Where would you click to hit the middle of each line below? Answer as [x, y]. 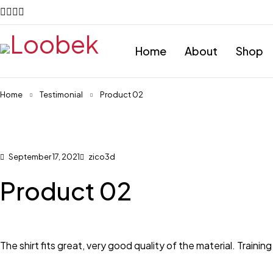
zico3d [102, 157]
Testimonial [61, 94]
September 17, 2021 [44, 157]
